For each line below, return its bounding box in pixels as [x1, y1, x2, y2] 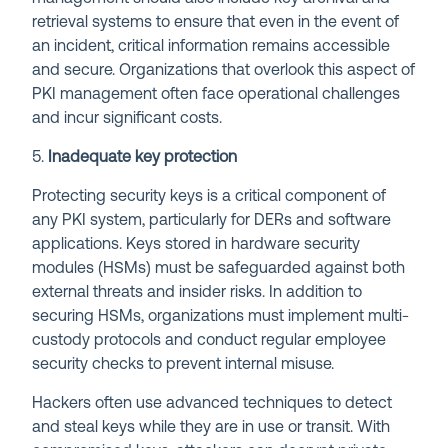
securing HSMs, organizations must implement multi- [32, 308, 410, 325]
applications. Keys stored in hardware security [32, 236, 361, 253]
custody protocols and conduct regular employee [32, 332, 387, 349]
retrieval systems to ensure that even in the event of [32, 14, 400, 31]
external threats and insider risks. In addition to [32, 284, 363, 301]
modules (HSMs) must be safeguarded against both [32, 260, 406, 277]
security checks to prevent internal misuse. [32, 356, 335, 373]
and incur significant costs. [32, 110, 223, 127]
